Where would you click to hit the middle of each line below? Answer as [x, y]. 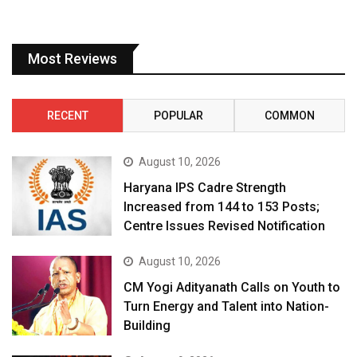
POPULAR [178, 115]
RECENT [67, 115]
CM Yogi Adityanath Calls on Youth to [232, 288]
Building [147, 326]
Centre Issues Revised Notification [225, 226]
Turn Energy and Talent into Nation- [227, 307]
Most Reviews [73, 58]
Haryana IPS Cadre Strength [205, 187]
